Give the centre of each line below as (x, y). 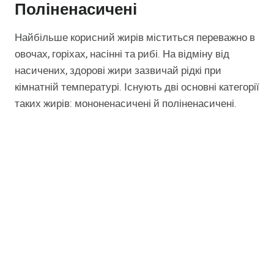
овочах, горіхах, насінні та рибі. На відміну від (122, 54)
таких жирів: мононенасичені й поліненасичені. (126, 103)
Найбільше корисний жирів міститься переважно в (135, 37)
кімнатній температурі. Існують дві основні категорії (137, 87)
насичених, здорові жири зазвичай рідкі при (118, 70)
